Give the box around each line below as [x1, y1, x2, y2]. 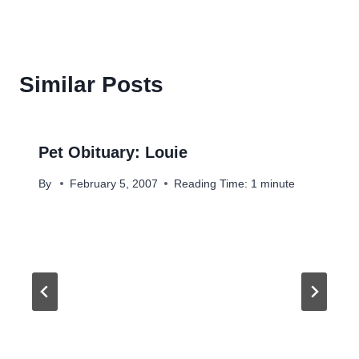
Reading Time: [174, 177, 248, 190]
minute [260, 177, 296, 190]
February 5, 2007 [70, 177, 159, 190]
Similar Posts [19, 72, 163, 98]
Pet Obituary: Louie [38, 143, 188, 162]
